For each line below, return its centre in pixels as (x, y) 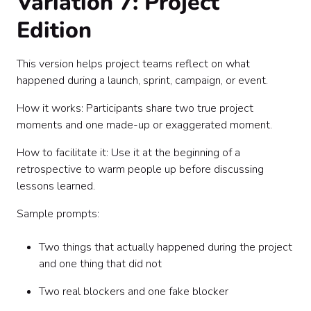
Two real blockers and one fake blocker (134, 292)
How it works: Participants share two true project (135, 108)
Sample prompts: (58, 214)
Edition (54, 30)
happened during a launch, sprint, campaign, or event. (142, 81)
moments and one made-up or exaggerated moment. (144, 125)
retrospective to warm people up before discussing (140, 169)
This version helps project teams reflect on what (133, 64)
